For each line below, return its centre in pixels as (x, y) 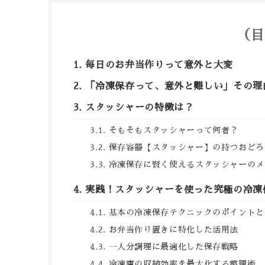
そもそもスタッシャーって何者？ (174, 130)
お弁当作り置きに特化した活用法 (174, 229)
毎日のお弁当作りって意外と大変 (159, 65)
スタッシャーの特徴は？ (140, 107)
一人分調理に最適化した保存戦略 (174, 246)
